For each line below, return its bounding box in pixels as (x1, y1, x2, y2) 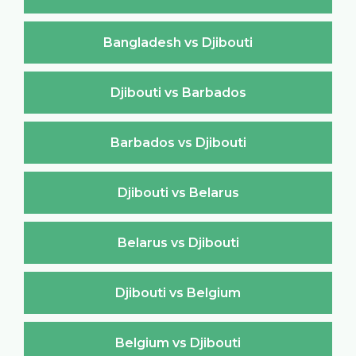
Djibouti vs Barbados (110, 84, 246, 100)
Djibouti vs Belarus (117, 184, 239, 200)
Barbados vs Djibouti (110, 134, 246, 150)
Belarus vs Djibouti (117, 234, 239, 250)
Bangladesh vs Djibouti (103, 34, 253, 50)
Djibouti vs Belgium (115, 284, 241, 300)
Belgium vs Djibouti (115, 335, 241, 350)
